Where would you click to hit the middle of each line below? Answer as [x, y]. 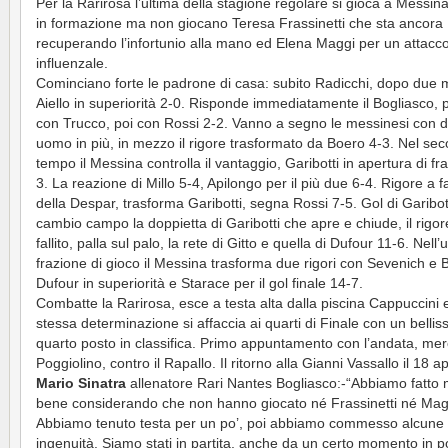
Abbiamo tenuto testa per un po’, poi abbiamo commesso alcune [240, 423]
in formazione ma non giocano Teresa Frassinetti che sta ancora [239, 23]
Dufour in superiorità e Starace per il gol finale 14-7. [199, 283]
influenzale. [72, 63]
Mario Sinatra [81, 383]
